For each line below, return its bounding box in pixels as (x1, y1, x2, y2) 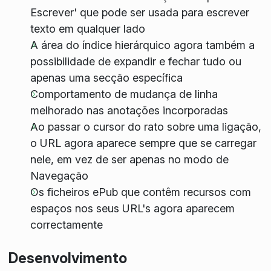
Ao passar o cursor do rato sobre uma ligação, (30, 120, 261, 133)
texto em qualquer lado (30, 22, 145, 35)
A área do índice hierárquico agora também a (30, 38, 255, 51)
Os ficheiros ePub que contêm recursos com (30, 185, 251, 198)
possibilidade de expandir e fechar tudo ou (30, 54, 241, 68)
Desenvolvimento (8, 249, 127, 267)
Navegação (30, 169, 88, 182)
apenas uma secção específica (30, 71, 183, 84)
